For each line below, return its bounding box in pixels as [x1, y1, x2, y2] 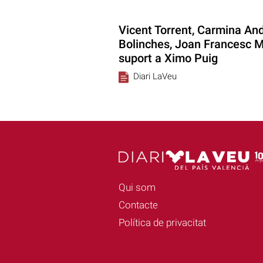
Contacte [118, 199, 158, 211]
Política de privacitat [118, 217, 206, 229]
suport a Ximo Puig [118, 50, 218, 65]
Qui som [118, 181, 156, 194]
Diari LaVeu [133, 70, 177, 82]
